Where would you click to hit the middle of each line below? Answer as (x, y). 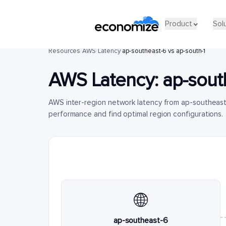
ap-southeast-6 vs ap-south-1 (164, 51)
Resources (65, 51)
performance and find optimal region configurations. (136, 114)
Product (178, 23)
